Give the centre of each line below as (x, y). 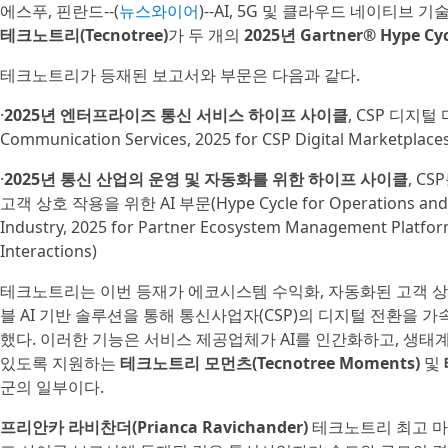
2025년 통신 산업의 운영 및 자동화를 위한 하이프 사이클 (206, 179)
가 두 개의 (206, 35)
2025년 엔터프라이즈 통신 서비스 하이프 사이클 (176, 115)
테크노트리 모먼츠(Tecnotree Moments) (270, 363)
